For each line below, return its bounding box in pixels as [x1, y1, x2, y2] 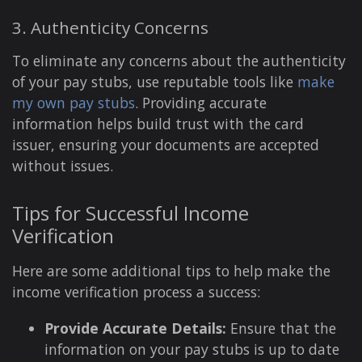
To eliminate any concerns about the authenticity [12, 50, 346, 70]
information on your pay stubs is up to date [44, 339, 339, 359]
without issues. [12, 155, 113, 175]
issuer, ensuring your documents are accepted [12, 134, 319, 154]
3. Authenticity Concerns [12, 15, 208, 39]
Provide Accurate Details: [44, 318, 226, 338]
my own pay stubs [12, 92, 135, 112]
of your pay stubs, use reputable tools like [12, 71, 297, 91]
